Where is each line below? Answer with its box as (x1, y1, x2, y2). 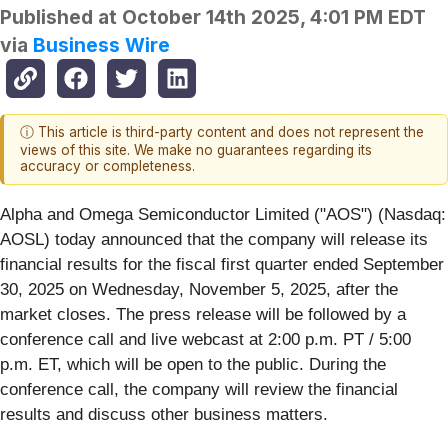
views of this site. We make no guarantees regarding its (20, 142, 372, 159)
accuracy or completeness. (20, 158, 195, 175)
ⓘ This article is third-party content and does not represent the (20, 124, 424, 141)
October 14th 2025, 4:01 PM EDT (122, 5, 426, 30)
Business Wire (33, 33, 170, 58)
